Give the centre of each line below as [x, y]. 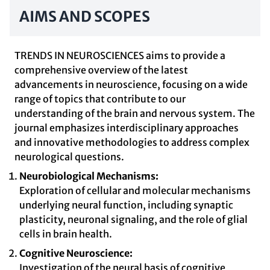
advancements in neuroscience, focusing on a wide [131, 84]
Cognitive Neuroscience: [76, 253]
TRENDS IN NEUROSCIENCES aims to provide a [120, 55]
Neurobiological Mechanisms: [89, 176]
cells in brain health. [66, 234]
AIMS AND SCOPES [85, 17]
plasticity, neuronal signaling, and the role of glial [133, 219]
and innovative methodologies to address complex [132, 142]
